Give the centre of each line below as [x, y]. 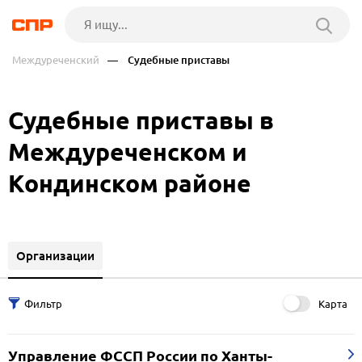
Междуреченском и [128, 152]
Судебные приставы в [141, 120]
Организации [55, 255]
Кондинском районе [130, 183]
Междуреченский [56, 60]
